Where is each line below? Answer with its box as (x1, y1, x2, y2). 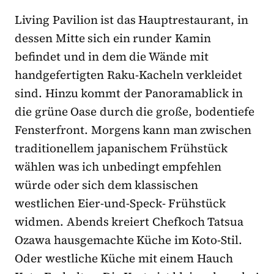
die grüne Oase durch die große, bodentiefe (15, 103, 254, 120)
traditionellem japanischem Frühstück (15, 140, 228, 157)
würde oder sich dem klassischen (15, 177, 199, 193)
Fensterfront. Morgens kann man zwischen (15, 122, 252, 138)
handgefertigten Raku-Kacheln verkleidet (15, 67, 243, 83)
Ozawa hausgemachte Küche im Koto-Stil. (15, 232, 243, 248)
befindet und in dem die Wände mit (15, 48, 209, 65)
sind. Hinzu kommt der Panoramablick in (15, 85, 243, 102)
